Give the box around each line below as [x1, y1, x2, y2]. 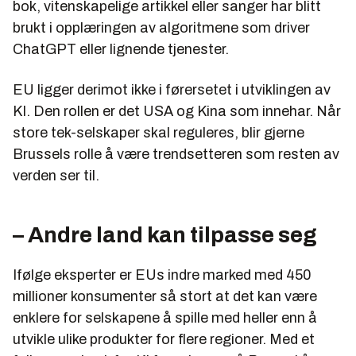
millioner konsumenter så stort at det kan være [13, 288, 317, 305]
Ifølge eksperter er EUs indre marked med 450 [13, 267, 311, 284]
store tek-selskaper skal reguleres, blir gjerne [13, 125, 304, 141]
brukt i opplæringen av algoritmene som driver [13, 20, 310, 37]
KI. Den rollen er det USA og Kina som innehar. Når [13, 103, 341, 120]
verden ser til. [13, 168, 99, 184]
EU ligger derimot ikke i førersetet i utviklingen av [13, 82, 331, 99]
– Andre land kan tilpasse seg [13, 222, 317, 248]
